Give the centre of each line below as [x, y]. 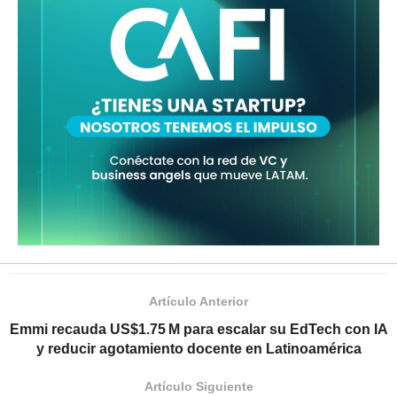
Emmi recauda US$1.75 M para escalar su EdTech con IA [198, 329]
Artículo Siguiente [198, 386]
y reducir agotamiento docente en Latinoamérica [198, 348]
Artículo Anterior [198, 301]
